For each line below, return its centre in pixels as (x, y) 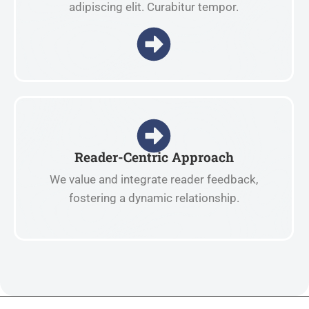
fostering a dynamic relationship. (154, 198)
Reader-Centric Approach (154, 157)
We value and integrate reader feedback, (154, 179)
